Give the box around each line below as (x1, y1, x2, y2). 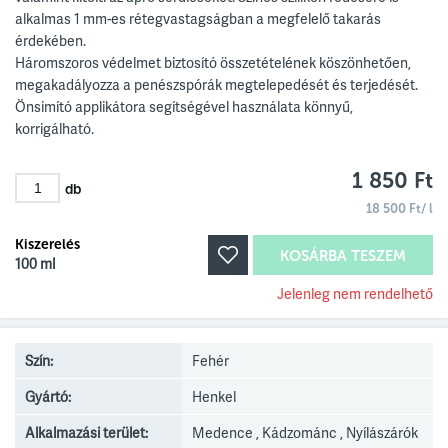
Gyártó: (25, 387, 71, 406)
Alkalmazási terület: (25, 423, 148, 442)
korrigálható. (15, 119, 94, 138)
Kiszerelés (15, 236, 80, 253)
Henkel (192, 387, 237, 406)
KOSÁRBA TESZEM (280, 247, 406, 265)
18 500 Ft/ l (366, 201, 433, 216)
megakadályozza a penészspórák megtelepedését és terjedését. (15, 75, 418, 94)
